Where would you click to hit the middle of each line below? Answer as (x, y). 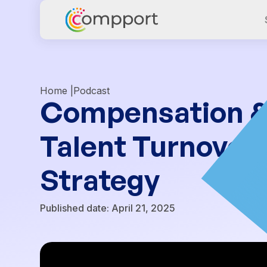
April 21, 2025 (144, 208)
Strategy (100, 180)
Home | (57, 91)
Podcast (92, 91)
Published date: (76, 208)
